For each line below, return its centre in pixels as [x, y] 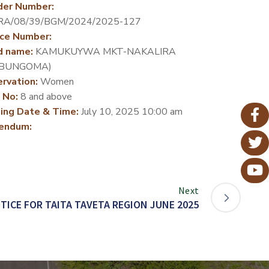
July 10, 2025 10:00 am [130, 111]
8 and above [45, 96]
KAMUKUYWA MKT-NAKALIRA [104, 51]
